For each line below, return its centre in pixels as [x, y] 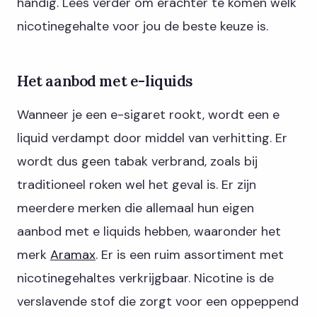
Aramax [73, 255]
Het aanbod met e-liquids [105, 81]
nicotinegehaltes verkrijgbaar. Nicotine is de [145, 278]
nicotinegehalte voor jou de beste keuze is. [143, 26]
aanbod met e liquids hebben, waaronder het [149, 232]
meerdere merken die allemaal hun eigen [136, 208]
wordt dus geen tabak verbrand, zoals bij [137, 162]
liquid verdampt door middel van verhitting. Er [152, 138]
